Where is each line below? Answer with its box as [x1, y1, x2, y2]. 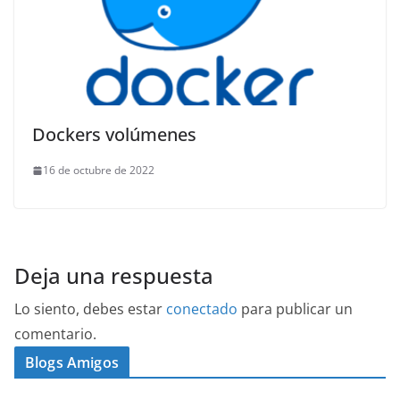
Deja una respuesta [14, 261, 213, 291]
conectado [166, 299, 237, 320]
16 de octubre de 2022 [43, 162, 154, 179]
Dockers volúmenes [32, 122, 196, 147]
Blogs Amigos [25, 353, 119, 373]
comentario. [14, 324, 96, 345]
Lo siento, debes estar [14, 299, 166, 320]
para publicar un [237, 299, 353, 320]
